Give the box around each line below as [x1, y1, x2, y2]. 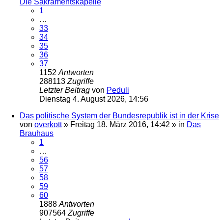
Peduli [107, 85, 129, 94]
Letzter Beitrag [39, 85, 92, 94]
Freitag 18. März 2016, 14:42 [70, 120, 170, 129]
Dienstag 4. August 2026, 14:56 [39, 94, 148, 103]
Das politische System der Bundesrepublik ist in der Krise [20, 111, 219, 120]
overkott [34, 120, 62, 129]
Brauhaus [20, 129, 54, 137]
